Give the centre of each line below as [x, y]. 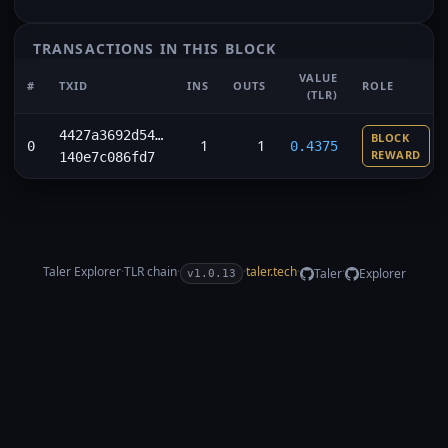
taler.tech [271, 271]
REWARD [396, 154]
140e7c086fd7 [107, 157]
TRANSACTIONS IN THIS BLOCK [155, 48]
